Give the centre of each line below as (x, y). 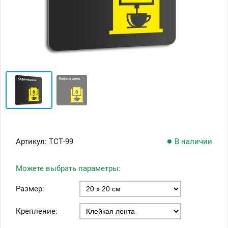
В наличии (193, 141)
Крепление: (37, 211)
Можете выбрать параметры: (68, 168)
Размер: (30, 189)
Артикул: (32, 141)
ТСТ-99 (61, 141)
